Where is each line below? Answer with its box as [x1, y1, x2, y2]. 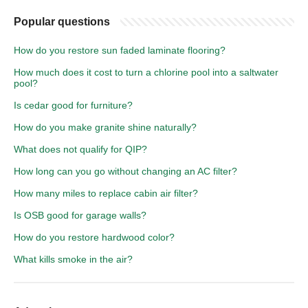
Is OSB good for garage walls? [14, 209, 146, 221]
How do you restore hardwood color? [14, 231, 175, 243]
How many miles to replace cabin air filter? [14, 187, 198, 199]
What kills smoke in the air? [14, 253, 133, 265]
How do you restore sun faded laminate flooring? [14, 44, 225, 56]
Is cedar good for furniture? [14, 99, 133, 111]
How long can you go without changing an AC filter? [14, 165, 237, 177]
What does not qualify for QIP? [14, 143, 147, 155]
